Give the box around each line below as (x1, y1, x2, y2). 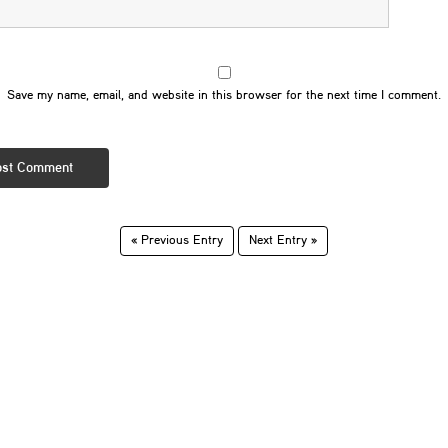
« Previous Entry (131, 234, 223, 248)
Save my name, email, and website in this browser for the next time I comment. (7, 89, 441, 103)
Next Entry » (249, 234, 317, 248)
